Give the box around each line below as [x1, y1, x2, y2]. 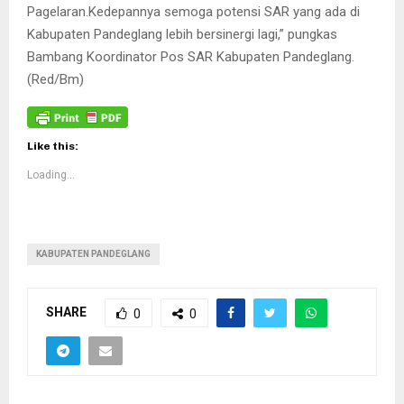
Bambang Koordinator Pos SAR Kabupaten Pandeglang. [27, 48, 354, 65]
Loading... [27, 168, 75, 181]
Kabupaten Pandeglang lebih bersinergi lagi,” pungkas [27, 25, 337, 42]
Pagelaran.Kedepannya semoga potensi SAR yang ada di [27, 3, 360, 20]
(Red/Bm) [27, 70, 84, 87]
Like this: [27, 139, 78, 152]
